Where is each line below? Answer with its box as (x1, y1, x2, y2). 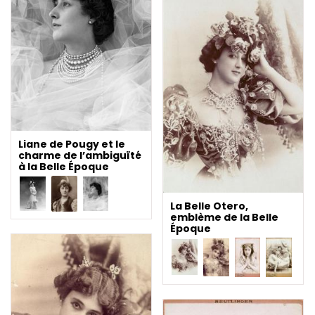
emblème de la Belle (170, 210, 278, 224)
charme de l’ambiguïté (18, 148, 141, 162)
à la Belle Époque (18, 159, 109, 174)
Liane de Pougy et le (18, 136, 125, 151)
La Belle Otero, (170, 198, 248, 213)
